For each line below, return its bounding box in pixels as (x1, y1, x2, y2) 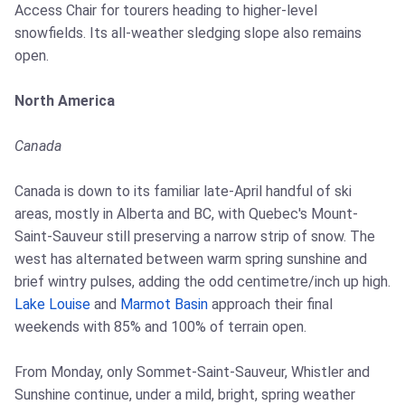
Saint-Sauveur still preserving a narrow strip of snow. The (14, 227, 375, 245)
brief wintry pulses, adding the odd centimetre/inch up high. (14, 272, 391, 290)
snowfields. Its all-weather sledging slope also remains (14, 24, 362, 42)
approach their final (208, 295, 333, 313)
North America (14, 91, 115, 109)
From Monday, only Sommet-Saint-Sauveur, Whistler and (14, 363, 370, 381)
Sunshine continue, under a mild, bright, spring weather (14, 385, 355, 403)
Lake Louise (14, 295, 90, 313)
